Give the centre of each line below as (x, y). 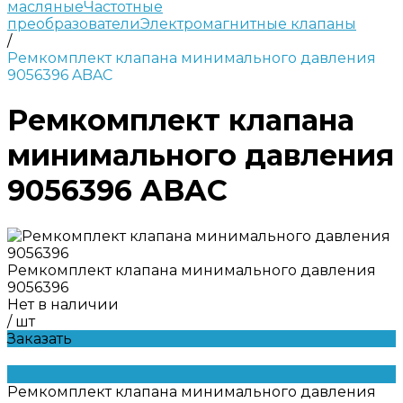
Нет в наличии (63, 304)
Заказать (40, 338)
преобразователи (74, 24)
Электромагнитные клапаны (248, 24)
